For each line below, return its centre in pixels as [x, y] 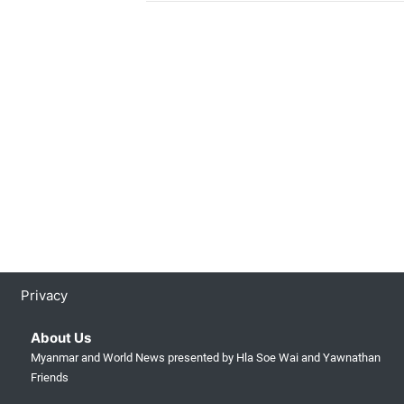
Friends [49, 377]
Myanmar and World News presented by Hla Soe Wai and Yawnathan [205, 358]
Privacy [44, 295]
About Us [60, 338]
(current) [94, 294]
